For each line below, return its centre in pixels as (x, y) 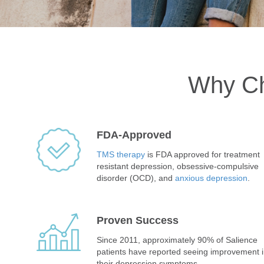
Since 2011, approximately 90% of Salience (177, 240)
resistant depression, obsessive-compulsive (177, 166)
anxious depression (211, 178)
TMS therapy (121, 154)
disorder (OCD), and (136, 178)
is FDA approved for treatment (202, 154)
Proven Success (137, 220)
